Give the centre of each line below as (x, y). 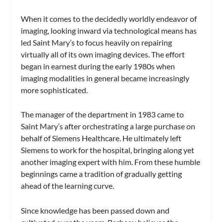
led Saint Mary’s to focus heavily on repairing (97, 42)
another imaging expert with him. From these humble (111, 162)
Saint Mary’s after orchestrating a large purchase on (108, 126)
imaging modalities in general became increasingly (105, 78)
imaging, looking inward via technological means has (109, 30)
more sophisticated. (55, 90)
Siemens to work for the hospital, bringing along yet (108, 150)
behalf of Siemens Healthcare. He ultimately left (101, 138)
